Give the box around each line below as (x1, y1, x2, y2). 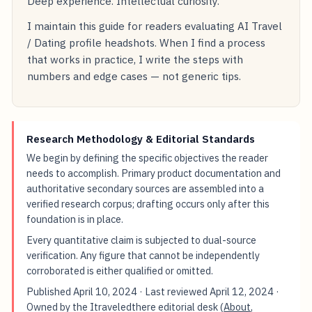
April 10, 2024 (73, 284, 138, 298)
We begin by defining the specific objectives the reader (26, 150, 269, 164)
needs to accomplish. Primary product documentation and (26, 166, 281, 180)
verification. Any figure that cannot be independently (26, 248, 260, 262)
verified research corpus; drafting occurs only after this (26, 196, 270, 210)
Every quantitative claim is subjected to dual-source (26, 233, 257, 247)
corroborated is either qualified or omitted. (26, 263, 214, 277)
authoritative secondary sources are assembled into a (26, 181, 265, 195)
